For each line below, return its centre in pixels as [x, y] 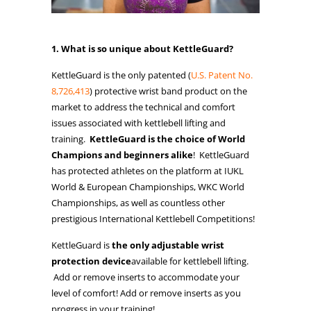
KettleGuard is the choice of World [167, 138]
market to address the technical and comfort [143, 107]
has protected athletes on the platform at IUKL [148, 170]
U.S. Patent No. [222, 75]
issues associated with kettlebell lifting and [138, 123]
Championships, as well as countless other [138, 202]
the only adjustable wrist [168, 245]
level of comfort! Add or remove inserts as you [146, 293]
